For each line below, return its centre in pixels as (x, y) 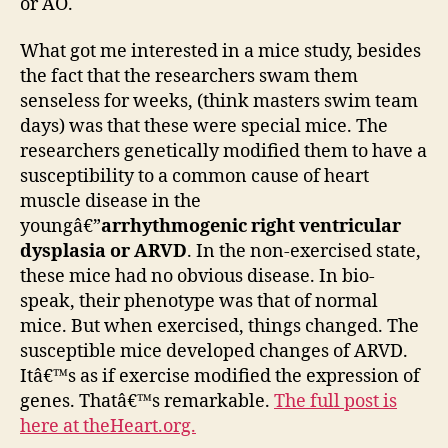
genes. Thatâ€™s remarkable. (147, 401)
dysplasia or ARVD (103, 251)
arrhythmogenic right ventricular (251, 226)
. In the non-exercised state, (304, 251)
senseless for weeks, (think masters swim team (219, 101)
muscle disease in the (110, 201)
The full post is (335, 401)
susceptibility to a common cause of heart (194, 176)
